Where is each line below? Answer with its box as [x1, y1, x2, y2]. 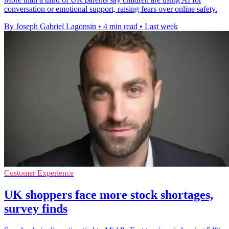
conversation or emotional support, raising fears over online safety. [4, 4, 217, 13]
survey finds [4, 201, 67, 215]
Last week [145, 21, 178, 31]
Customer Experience [4, 168, 74, 177]
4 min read [103, 21, 138, 31]
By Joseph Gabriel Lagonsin [4, 21, 96, 31]
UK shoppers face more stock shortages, [4, 188, 213, 201]
